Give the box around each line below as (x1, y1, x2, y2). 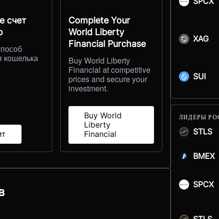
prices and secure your (68, 73, 147, 85)
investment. (68, 82, 108, 94)
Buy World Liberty (68, 54, 130, 66)
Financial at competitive (68, 64, 151, 75)
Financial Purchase (68, 38, 146, 49)
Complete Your (68, 15, 130, 25)
